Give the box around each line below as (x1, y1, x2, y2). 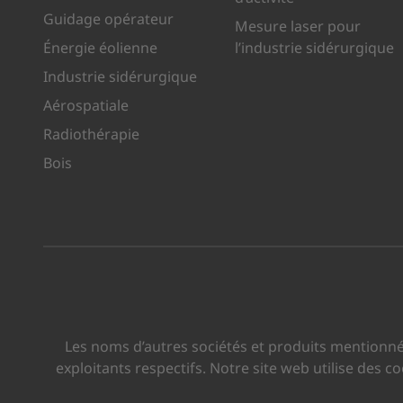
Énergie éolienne (43, 38, 157, 58)
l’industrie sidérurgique (235, 38, 395, 58)
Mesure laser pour (235, 16, 362, 37)
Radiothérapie (43, 124, 139, 145)
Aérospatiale (43, 95, 129, 116)
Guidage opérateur (43, 9, 174, 30)
